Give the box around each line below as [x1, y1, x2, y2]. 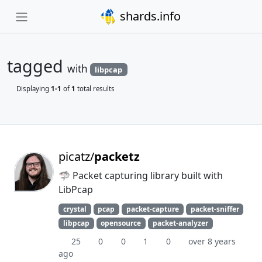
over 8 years [188, 236, 236, 247]
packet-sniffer [190, 204, 239, 214]
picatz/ [58, 149, 94, 164]
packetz [94, 149, 140, 164]
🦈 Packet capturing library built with [58, 169, 223, 182]
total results [75, 84, 115, 93]
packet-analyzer [152, 218, 208, 229]
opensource [101, 218, 142, 229]
